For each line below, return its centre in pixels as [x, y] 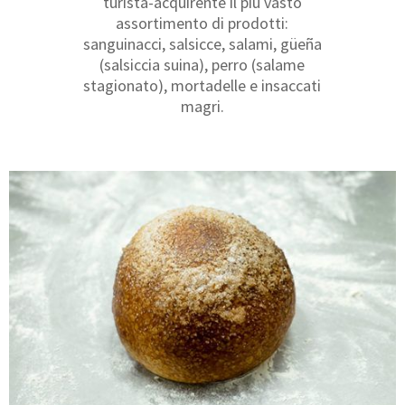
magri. [202, 106]
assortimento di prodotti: [202, 23]
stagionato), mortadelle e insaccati [202, 85]
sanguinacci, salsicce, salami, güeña [202, 43]
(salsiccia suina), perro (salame [202, 64]
